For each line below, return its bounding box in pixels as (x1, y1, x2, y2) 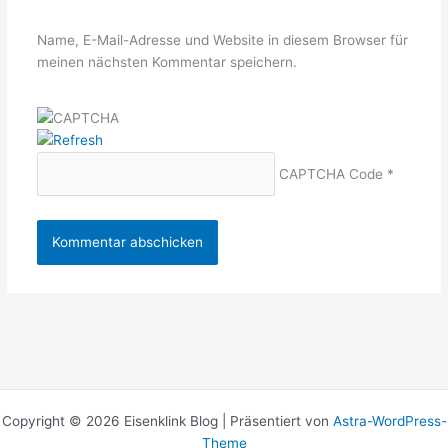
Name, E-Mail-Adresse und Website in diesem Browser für (36, 32, 408, 49)
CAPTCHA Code (279, 166, 384, 183)
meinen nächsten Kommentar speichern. (36, 54, 297, 71)
